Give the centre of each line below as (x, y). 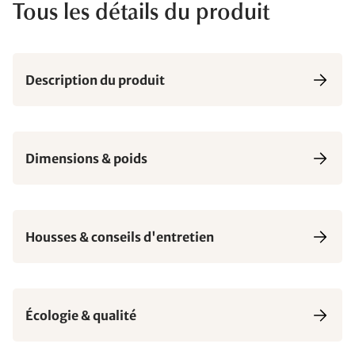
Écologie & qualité (81, 315)
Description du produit (95, 80)
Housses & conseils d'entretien (120, 237)
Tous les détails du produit (141, 13)
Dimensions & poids (86, 158)
